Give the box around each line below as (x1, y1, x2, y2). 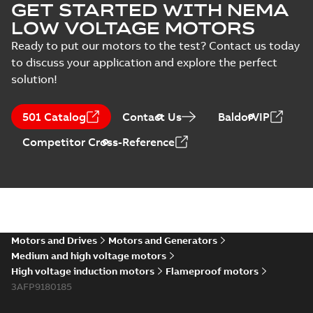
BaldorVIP (218, 110, 270, 124)
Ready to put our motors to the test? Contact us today (11, 38, 300, 52)
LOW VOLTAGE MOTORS (11, 17, 255, 38)
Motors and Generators (108, 234, 217, 247)
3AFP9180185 (11, 280, 72, 293)
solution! (11, 72, 57, 86)
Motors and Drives (11, 234, 97, 247)
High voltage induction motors (11, 265, 154, 277)
